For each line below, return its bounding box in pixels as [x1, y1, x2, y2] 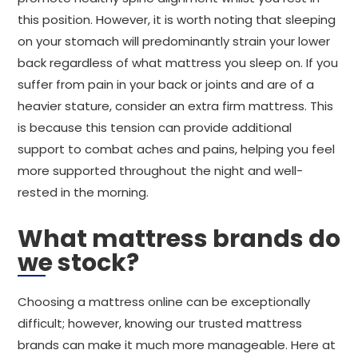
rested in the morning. [18, 184, 149, 201]
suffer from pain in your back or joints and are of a [18, 76, 314, 93]
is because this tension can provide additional [18, 119, 292, 136]
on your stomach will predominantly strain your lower [18, 33, 330, 50]
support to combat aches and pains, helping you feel [18, 141, 335, 157]
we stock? [18, 246, 139, 280]
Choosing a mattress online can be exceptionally [18, 293, 310, 310]
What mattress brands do [18, 222, 340, 256]
